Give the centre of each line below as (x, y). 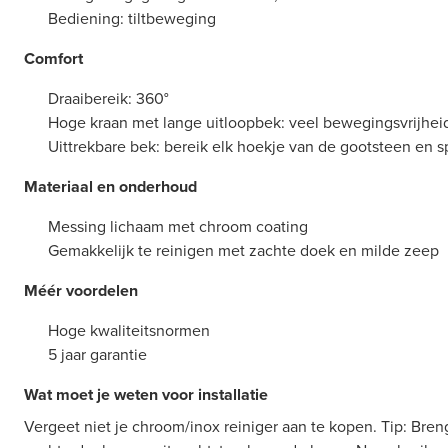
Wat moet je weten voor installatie (146, 395)
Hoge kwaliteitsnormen (129, 331)
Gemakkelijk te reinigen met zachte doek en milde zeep (243, 251)
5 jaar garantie (97, 355)
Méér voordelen (81, 291)
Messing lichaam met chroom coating (178, 227)
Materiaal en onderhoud (110, 187)
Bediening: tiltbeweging (132, 19)
